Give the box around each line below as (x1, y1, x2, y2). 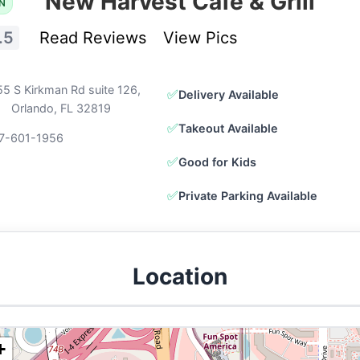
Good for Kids (178, 154, 256, 169)
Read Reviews (39, 28, 151, 47)
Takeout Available (178, 121, 278, 135)
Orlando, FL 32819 (11, 101, 111, 115)
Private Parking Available (178, 188, 317, 202)
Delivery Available (178, 87, 279, 101)
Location (133, 263, 227, 290)
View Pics (162, 28, 237, 47)
